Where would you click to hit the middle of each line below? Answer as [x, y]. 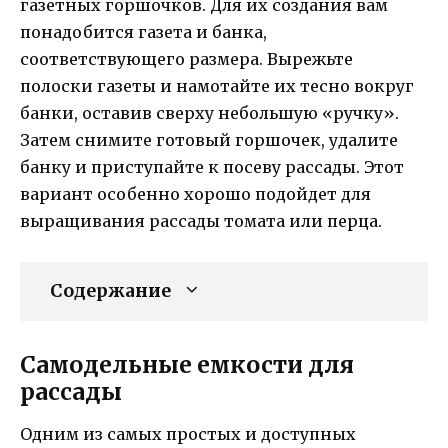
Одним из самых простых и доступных [188, 434]
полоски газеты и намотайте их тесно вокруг [217, 86]
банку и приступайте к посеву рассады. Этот [212, 167]
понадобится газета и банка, [143, 32]
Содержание [110, 291]
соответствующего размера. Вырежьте [186, 59]
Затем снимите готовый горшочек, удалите [209, 140]
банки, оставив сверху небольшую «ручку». [209, 113]
